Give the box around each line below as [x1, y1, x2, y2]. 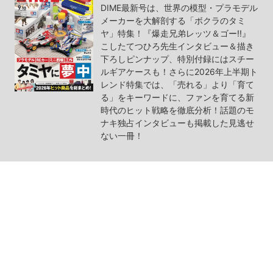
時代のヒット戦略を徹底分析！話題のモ [100, 104, 254, 115]
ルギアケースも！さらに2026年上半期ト [100, 66, 258, 77]
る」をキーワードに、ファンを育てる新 [100, 91, 254, 102]
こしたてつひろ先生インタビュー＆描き [100, 40, 254, 51]
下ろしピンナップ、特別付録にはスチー [100, 53, 254, 64]
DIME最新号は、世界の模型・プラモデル [100, 2, 258, 13]
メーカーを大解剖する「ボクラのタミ [100, 15, 246, 26]
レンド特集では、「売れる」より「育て [100, 79, 254, 90]
